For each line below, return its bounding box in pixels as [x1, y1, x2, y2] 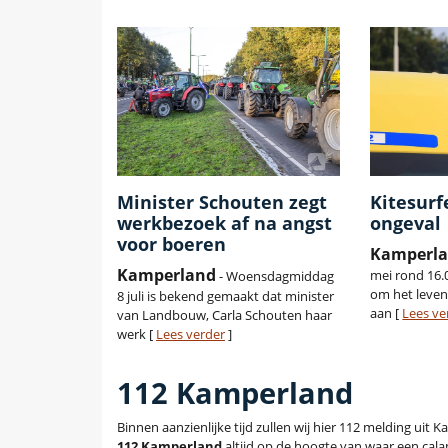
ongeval [370, 211, 442, 236]
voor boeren [117, 232, 226, 257]
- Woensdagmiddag [216, 267, 334, 286]
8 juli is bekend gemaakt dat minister [117, 287, 334, 306]
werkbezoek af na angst [117, 211, 332, 236]
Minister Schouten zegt [117, 190, 327, 215]
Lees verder [156, 325, 225, 344]
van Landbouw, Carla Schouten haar [117, 306, 332, 325]
